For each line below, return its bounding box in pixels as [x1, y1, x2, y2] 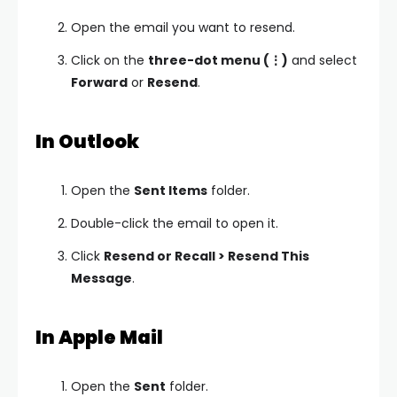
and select [288, 51, 357, 70]
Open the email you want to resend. [71, 19, 295, 37]
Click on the [71, 51, 148, 70]
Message [71, 269, 132, 288]
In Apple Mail [35, 324, 163, 351]
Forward [71, 74, 128, 92]
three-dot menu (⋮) [148, 51, 288, 70]
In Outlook [35, 128, 139, 155]
